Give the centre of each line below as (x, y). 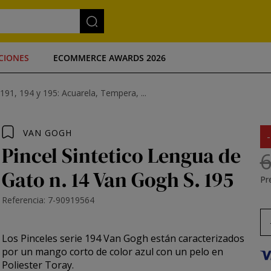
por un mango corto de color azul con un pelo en (113, 252)
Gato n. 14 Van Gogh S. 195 (118, 180)
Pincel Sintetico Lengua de (122, 155)
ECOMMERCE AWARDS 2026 (109, 57)
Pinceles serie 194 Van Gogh (86, 238)
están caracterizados (198, 238)
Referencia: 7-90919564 (48, 200)
